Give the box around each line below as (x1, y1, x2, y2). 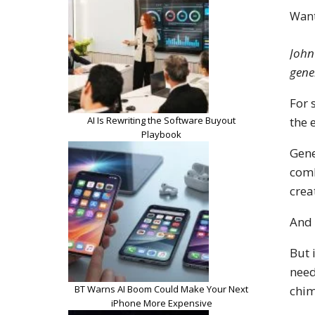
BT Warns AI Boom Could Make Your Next (75, 282, 248, 295)
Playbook (141, 127, 181, 141)
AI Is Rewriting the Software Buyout (87, 113, 236, 127)
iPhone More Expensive (110, 296, 212, 309)
